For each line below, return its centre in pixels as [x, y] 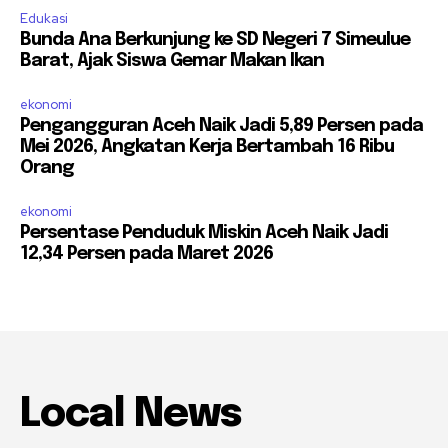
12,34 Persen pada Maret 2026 [146, 253]
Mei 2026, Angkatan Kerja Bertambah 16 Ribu [207, 146]
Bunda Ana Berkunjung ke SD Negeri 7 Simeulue [215, 39]
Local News [130, 414]
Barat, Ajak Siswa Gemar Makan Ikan [172, 60]
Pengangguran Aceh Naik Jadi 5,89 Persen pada [221, 125]
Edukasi [44, 18]
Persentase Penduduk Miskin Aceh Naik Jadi [204, 232]
